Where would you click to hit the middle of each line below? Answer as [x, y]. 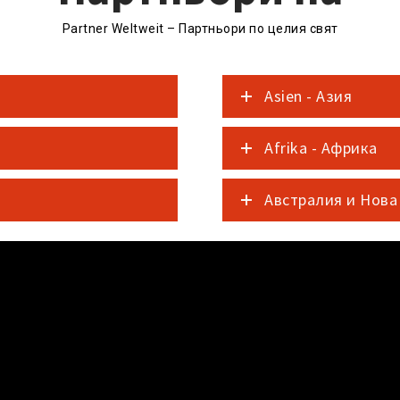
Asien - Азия [308, 96]
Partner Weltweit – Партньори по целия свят [200, 29]
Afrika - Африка [321, 148]
